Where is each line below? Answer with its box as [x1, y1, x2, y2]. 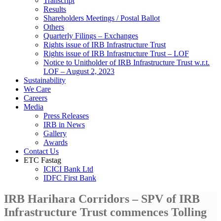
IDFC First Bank [43, 173, 96, 182]
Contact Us [24, 147, 59, 155]
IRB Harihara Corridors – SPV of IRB [4, 192, 200, 205]
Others [43, 22, 64, 31]
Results [43, 4, 66, 13]
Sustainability [24, 75, 66, 84]
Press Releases [43, 111, 89, 120]
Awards [43, 138, 68, 147]
